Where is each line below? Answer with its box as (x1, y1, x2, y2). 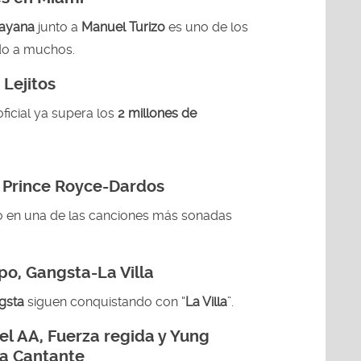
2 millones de (118, 105, 197, 121)
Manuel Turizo (81, 19, 165, 35)
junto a (38, 19, 81, 35)
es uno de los (165, 19, 248, 35)
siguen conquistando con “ (27, 293, 185, 309)
